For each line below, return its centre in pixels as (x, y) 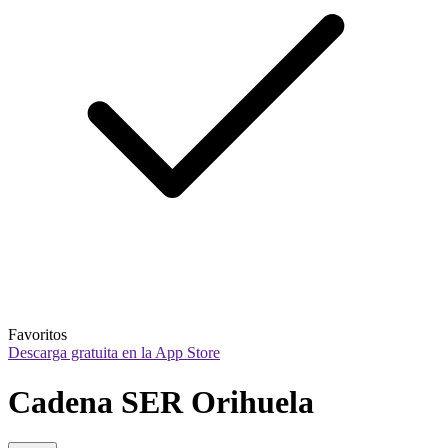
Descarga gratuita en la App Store (114, 353)
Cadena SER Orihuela (161, 401)
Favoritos (37, 335)
